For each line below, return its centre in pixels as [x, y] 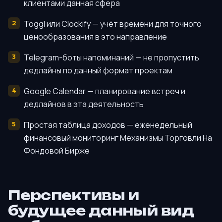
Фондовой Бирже [57, 150]
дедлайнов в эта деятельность [84, 104]
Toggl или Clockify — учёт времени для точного [113, 24]
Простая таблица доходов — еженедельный [108, 125]
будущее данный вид [101, 211]
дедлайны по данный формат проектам [98, 70]
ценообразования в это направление [95, 36]
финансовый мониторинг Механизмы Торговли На [118, 138]
